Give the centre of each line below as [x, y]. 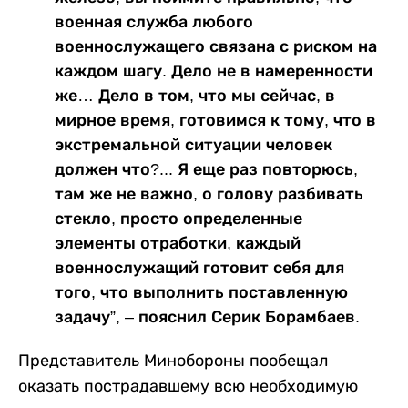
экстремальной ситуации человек [194, 144]
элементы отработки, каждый [178, 243]
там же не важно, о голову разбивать [209, 194]
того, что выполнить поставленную [201, 292]
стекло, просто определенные [178, 218]
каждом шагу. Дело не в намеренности [214, 71]
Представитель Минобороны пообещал [173, 360]
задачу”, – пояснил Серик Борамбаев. [207, 316]
